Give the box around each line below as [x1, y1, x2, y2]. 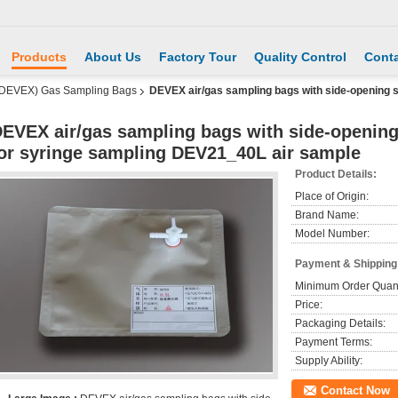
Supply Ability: [295, 354, 362, 367]
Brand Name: [295, 209, 359, 221]
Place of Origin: [295, 190, 369, 203]
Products [12, 50, 67, 64]
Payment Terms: [295, 336, 372, 348]
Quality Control [254, 50, 346, 64]
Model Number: [295, 227, 370, 240]
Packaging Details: [295, 317, 386, 330]
